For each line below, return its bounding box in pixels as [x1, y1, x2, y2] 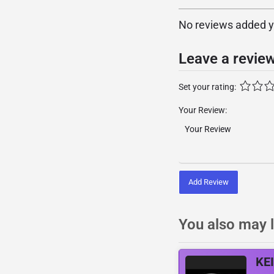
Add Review [188, 177, 229, 187]
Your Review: [179, 105, 227, 115]
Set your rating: [179, 82, 236, 92]
